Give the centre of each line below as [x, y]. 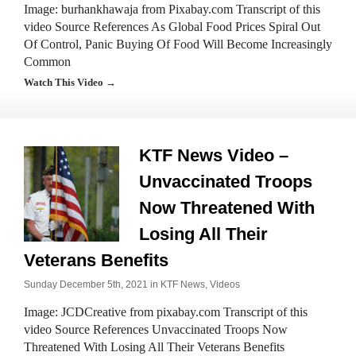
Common [47, 62]
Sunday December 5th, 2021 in [92, 284]
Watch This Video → [70, 82]
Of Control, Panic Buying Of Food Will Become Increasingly [178, 44]
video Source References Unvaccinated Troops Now [156, 329]
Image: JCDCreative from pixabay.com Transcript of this [166, 312]
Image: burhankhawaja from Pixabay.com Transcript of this [172, 9]
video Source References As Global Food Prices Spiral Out [172, 27]
